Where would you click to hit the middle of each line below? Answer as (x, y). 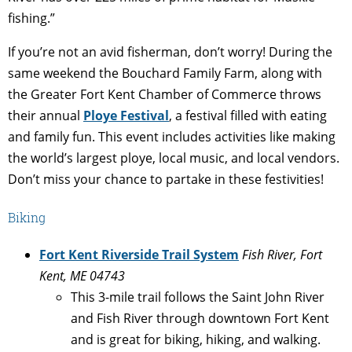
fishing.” (31, 18)
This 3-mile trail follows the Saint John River (198, 297)
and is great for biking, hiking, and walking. (196, 340)
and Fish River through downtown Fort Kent (200, 319)
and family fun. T (57, 136)
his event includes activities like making (220, 136)
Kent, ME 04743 (82, 276)
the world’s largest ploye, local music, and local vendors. (174, 158)
